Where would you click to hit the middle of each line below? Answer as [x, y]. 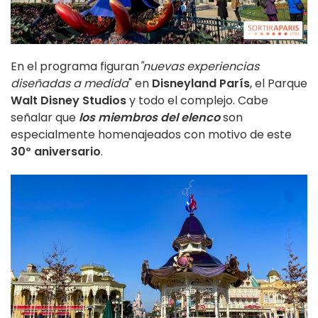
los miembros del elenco [149, 117]
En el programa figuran [75, 66]
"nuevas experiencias [199, 66]
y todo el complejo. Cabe [197, 100]
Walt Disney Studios [68, 100]
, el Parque [279, 83]
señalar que [45, 117]
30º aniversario [56, 151]
